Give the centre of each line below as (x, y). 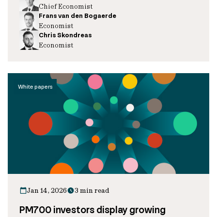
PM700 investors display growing (93, 210)
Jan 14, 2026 (47, 190)
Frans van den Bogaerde (77, 16)
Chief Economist (66, 6)
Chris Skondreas (65, 35)
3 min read (92, 190)
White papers (35, 87)
